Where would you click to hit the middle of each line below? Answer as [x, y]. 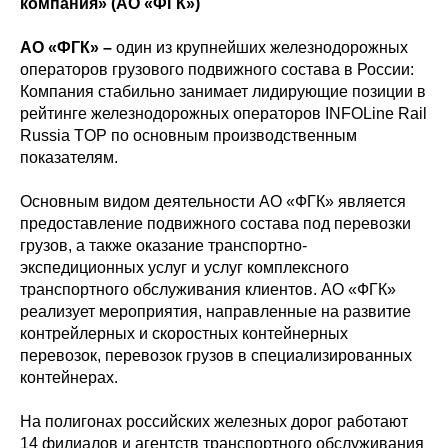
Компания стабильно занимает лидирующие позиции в [223, 91]
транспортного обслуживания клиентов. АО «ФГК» [208, 289]
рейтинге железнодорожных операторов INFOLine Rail [223, 113]
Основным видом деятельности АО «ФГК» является [213, 201]
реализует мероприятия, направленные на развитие [215, 311]
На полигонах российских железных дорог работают [214, 421]
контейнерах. [69, 377]
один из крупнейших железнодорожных [262, 47]
